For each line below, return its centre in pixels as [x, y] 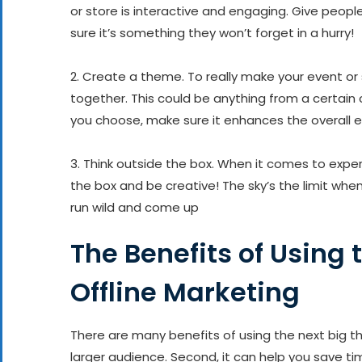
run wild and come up [135, 207]
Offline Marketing [185, 292]
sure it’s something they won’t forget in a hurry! [212, 32]
